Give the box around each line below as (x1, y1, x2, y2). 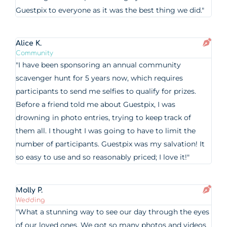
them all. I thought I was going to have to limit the (16, 126, 196, 135)
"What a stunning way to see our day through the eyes (16, 207, 210, 216)
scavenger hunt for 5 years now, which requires (16, 73, 183, 83)
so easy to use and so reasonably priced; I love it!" (16, 153, 190, 162)
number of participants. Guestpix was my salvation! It (16, 139, 205, 148)
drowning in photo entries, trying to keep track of (16, 113, 192, 122)
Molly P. (16, 186, 43, 194)
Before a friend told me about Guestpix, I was (16, 100, 176, 109)
